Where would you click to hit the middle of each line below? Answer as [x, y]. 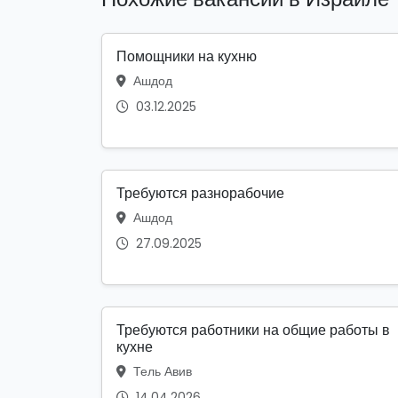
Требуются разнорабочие [200, 194]
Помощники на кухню [187, 57]
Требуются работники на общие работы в [253, 330]
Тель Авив [161, 372]
